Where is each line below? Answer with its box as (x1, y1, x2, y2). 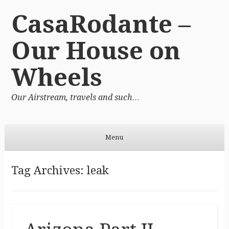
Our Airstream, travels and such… (11, 92, 140, 102)
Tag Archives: (11, 164, 87, 177)
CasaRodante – (11, 9, 191, 39)
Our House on (11, 36, 180, 65)
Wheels (11, 62, 102, 92)
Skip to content (4, 153, 53, 162)
